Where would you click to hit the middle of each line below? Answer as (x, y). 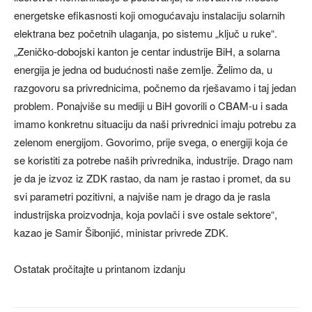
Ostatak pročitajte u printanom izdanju (100, 268)
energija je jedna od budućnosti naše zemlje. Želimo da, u (143, 69)
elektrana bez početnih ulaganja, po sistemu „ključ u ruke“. (146, 33)
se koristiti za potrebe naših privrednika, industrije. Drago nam (154, 159)
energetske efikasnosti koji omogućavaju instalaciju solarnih (149, 15)
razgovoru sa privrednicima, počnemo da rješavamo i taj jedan (155, 87)
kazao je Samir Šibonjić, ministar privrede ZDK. (121, 232)
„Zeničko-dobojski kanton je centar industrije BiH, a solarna (147, 51)
